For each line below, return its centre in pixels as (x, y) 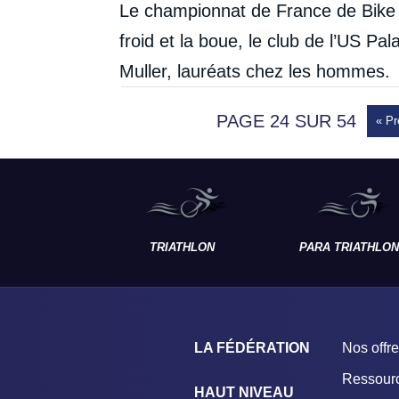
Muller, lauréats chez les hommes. (255, 71)
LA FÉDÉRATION (252, 348)
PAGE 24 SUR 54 (286, 121)
